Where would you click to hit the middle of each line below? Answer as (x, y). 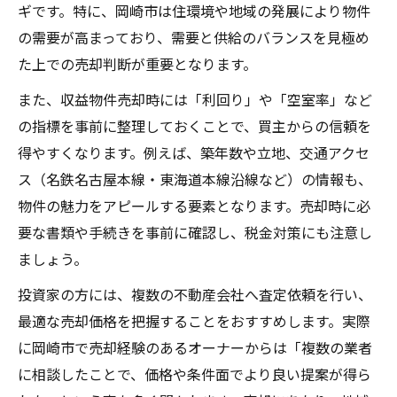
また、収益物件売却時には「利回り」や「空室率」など (195, 100)
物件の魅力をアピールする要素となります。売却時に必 (194, 206)
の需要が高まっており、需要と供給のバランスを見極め (194, 38)
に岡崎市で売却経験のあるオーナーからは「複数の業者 (195, 348)
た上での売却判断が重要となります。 (137, 64)
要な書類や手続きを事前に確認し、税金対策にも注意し (195, 233)
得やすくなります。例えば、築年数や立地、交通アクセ (194, 153)
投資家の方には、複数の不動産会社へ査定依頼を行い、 (195, 295)
